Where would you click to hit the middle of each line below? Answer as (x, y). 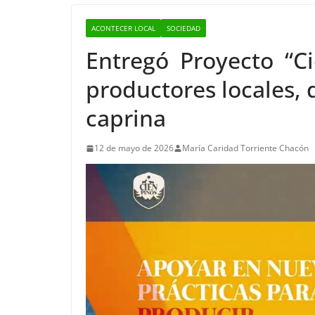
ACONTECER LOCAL (123, 28)
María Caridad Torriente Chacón (245, 148)
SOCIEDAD (184, 28)
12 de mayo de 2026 (134, 148)
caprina (126, 118)
